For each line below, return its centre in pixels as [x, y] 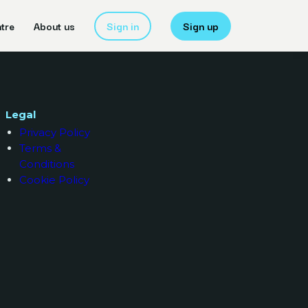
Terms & [41, 148]
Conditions [47, 164]
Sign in [123, 25]
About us [54, 25]
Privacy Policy [55, 132]
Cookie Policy [55, 180]
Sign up [201, 25]
